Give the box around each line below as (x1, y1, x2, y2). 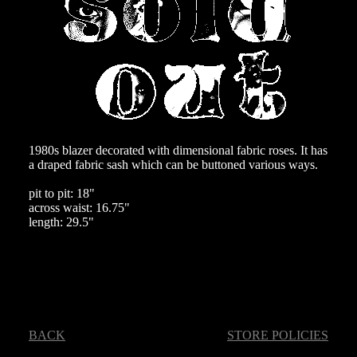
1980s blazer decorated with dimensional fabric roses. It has (29, 143, 328, 157)
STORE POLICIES (227, 328, 328, 342)
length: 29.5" (29, 214, 94, 229)
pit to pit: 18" (29, 186, 95, 200)
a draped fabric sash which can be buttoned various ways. (29, 157, 318, 171)
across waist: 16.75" (29, 200, 130, 214)
